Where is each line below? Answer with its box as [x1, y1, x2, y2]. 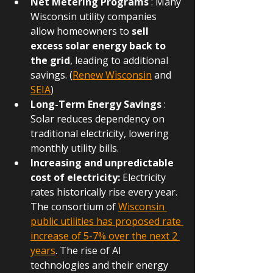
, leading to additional [70, 53, 171, 67]
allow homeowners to [30, 24, 132, 38]
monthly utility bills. [30, 141, 119, 155]
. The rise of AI [55, 243, 124, 257]
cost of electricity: [30, 170, 120, 184]
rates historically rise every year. [30, 185, 180, 199]
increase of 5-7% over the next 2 [30, 229, 180, 243]
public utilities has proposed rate [30, 214, 183, 228]
